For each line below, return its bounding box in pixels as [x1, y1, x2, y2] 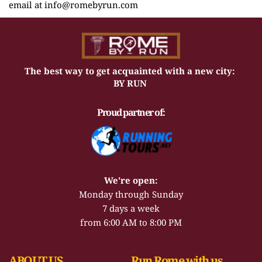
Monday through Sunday [79, 188, 183, 201]
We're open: [104, 174, 158, 187]
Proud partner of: [97, 106, 165, 119]
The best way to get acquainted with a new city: [25, 65, 237, 77]
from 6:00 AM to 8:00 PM [80, 216, 182, 229]
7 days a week [102, 202, 160, 215]
